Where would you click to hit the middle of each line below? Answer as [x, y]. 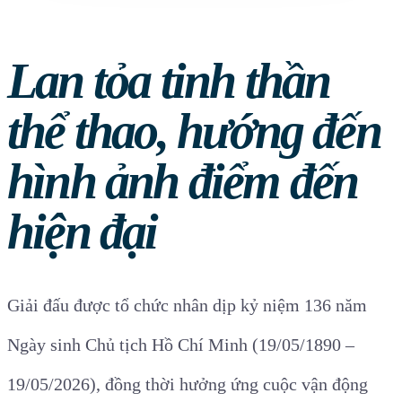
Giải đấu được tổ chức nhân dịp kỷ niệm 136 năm [187, 306]
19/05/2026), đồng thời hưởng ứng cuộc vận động [188, 385]
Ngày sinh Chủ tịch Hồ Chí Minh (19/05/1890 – [181, 345]
